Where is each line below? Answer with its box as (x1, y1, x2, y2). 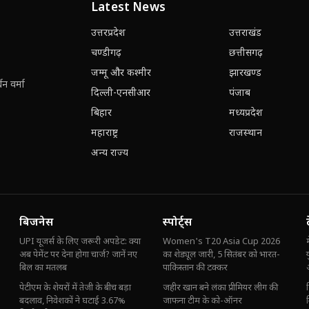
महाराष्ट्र (91, 127, 118, 141)
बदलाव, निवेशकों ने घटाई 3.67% (19, 295, 126, 308)
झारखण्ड (228, 67, 261, 81)
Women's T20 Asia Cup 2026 (163, 236, 280, 248)
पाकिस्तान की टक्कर (163, 262, 228, 275)
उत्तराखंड (228, 27, 261, 41)
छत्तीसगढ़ (228, 47, 263, 61)
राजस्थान (228, 127, 262, 141)
